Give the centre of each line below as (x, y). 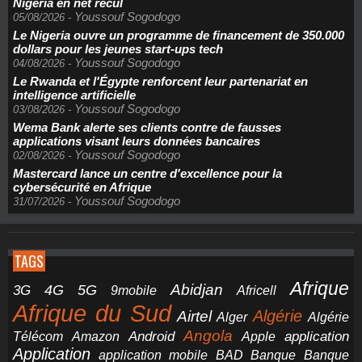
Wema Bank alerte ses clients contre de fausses (147, 127)
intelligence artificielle (74, 95)
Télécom (38, 337)
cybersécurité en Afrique (82, 187)
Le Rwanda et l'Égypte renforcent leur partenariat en (160, 81)
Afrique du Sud (92, 313)
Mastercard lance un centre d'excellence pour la (147, 173)
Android (152, 337)
